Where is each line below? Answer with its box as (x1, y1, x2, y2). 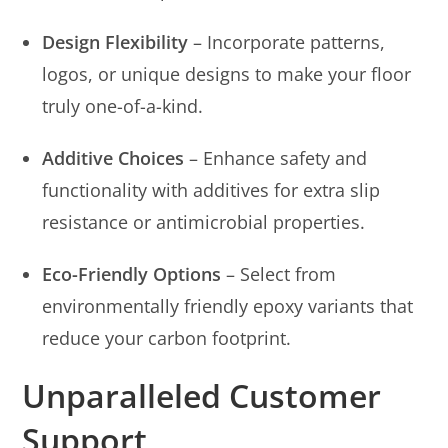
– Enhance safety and (184, 145, 368, 170)
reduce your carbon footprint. (42, 325, 292, 350)
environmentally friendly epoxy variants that (42, 293, 414, 318)
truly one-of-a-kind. (42, 93, 204, 118)
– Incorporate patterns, (188, 29, 386, 54)
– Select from (221, 261, 337, 286)
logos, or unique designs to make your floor (42, 61, 412, 86)
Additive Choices (42, 145, 185, 170)
